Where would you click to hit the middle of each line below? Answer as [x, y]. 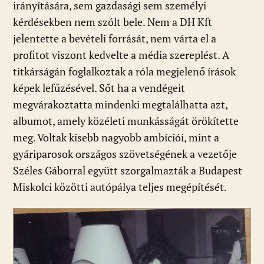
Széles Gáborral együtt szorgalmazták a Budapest [128, 170]
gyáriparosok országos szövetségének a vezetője [125, 154]
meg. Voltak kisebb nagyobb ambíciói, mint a [116, 137]
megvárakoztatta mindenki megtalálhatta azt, [120, 104]
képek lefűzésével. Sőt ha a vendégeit [99, 88]
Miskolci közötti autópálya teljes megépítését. [120, 187]
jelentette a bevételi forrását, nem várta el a [115, 38]
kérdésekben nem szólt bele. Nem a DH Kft [113, 22]
